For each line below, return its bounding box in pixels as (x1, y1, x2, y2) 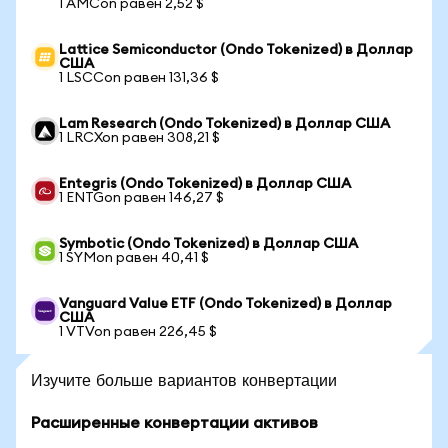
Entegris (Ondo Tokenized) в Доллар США (59, 177, 351, 191)
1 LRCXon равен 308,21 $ (59, 131, 220, 145)
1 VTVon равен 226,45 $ (59, 325, 217, 339)
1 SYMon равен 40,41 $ (59, 251, 209, 265)
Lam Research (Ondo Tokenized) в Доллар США (59, 117, 390, 131)
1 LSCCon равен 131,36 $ (59, 71, 219, 85)
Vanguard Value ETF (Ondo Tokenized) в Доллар (59, 297, 392, 311)
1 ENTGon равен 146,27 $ (59, 191, 224, 205)
